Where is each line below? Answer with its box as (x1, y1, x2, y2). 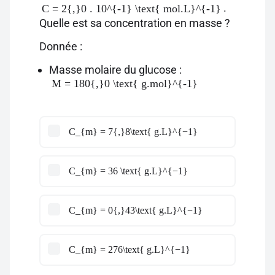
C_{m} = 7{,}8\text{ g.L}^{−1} (69, 126, 198, 137)
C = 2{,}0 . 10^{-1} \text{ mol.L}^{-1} (42, 2, 221, 15)
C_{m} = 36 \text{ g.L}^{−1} (69, 166, 188, 176)
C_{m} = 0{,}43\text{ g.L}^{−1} (69, 205, 203, 215)
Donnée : (39, 40, 82, 53)
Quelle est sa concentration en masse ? (39, 17, 230, 29)
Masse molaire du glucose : (49, 63, 184, 76)
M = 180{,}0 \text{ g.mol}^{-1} (52, 77, 198, 90)
